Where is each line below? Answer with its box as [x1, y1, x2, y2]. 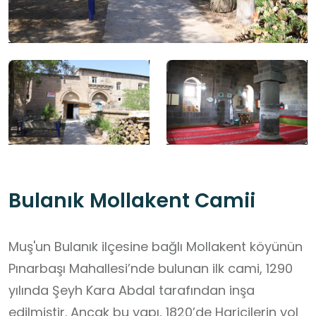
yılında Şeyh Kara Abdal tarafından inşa [8, 281, 255, 300]
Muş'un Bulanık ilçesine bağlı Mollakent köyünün [8, 238, 303, 256]
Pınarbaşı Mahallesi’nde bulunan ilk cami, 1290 [8, 260, 293, 278]
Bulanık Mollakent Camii [8, 187, 255, 215]
